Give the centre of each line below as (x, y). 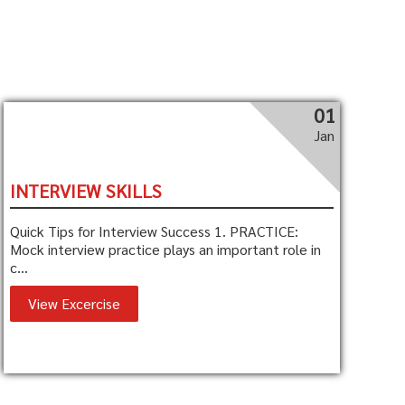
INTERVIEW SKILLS (86, 191)
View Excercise (75, 303)
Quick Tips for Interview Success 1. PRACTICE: (155, 231)
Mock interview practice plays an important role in (166, 249)
